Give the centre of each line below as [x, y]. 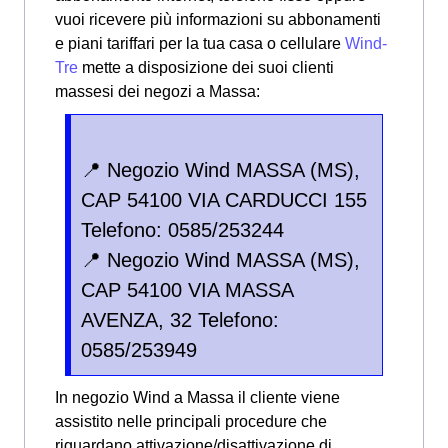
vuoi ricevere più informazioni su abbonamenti [218, 20]
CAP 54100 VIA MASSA [187, 290]
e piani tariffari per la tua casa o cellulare [200, 44]
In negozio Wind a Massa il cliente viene [197, 398]
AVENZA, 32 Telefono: [180, 320]
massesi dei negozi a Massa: [157, 92]
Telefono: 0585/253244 [182, 230]
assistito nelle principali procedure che [191, 422]
